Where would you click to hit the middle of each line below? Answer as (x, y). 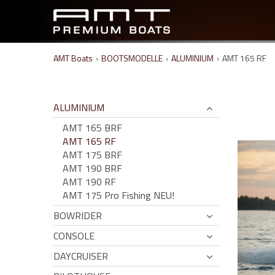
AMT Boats (73, 58)
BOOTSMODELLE (132, 58)
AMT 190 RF (89, 182)
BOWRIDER (78, 215)
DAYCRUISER (81, 256)
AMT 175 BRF (92, 155)
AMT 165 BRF (92, 128)
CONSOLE (74, 236)
